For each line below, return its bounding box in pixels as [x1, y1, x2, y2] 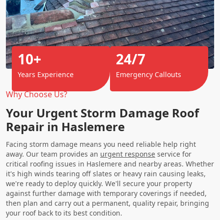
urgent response [100, 149, 155, 159]
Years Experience [18, 69, 74, 79]
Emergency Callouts [116, 69, 181, 79]
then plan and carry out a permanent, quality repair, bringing [6, 198, 209, 208]
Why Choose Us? [6, 88, 67, 100]
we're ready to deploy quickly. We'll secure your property [6, 178, 192, 188]
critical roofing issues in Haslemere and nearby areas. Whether [6, 159, 214, 168]
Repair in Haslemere [6, 118, 125, 135]
